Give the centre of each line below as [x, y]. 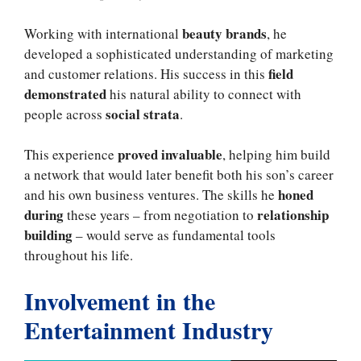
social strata [143, 114]
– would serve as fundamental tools [174, 235]
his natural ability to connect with [204, 93]
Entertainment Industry [149, 329]
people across [65, 114]
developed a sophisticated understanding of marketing [179, 53]
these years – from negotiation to [160, 215]
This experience [71, 155]
